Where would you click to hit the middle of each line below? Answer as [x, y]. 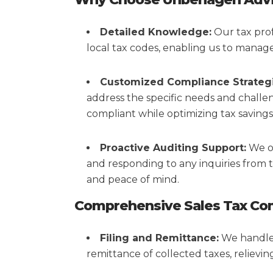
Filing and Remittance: [159, 238]
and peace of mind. [133, 179]
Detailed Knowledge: [156, 32]
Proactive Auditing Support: [173, 148]
